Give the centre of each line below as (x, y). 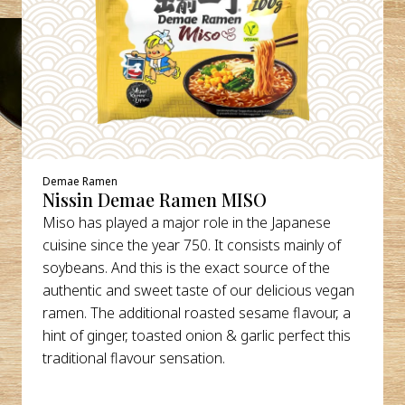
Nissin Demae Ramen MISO (155, 199)
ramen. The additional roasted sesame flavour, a (197, 312)
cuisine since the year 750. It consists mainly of (192, 245)
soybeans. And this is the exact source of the (187, 267)
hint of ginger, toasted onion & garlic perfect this (197, 335)
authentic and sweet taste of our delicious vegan (199, 290)
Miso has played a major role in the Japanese (187, 222)
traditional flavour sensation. (134, 358)
